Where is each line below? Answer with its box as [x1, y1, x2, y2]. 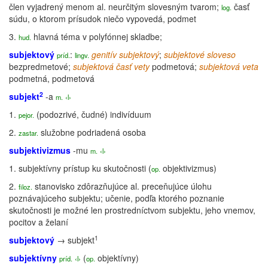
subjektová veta [199, 60, 258, 72]
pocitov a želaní [9, 216, 68, 228]
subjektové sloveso [164, 48, 236, 60]
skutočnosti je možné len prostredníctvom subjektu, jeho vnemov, [9, 204, 255, 216]
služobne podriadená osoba [38, 126, 146, 138]
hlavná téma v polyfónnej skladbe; [31, 31, 162, 42]
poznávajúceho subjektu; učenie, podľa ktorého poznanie [9, 192, 224, 204]
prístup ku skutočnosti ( [61, 162, 151, 174]
